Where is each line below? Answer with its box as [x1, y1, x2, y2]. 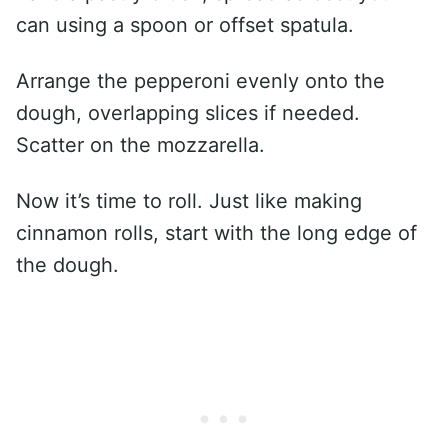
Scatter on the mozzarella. [16, 133, 265, 158]
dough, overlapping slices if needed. [16, 101, 360, 126]
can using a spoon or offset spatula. [16, 13, 354, 38]
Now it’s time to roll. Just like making [16, 189, 362, 214]
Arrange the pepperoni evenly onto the [16, 69, 385, 94]
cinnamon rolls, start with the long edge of [16, 221, 417, 246]
